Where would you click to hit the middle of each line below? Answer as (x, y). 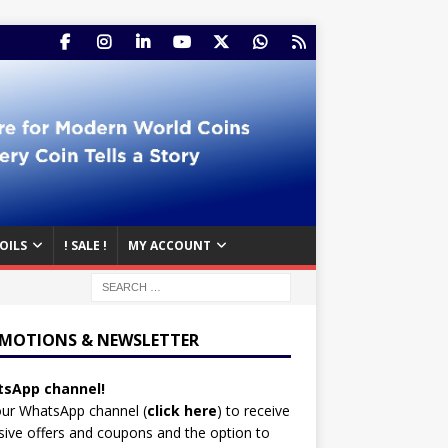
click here (181, 410)
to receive (255, 410)
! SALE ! (85, 245)
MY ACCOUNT (169, 245)
